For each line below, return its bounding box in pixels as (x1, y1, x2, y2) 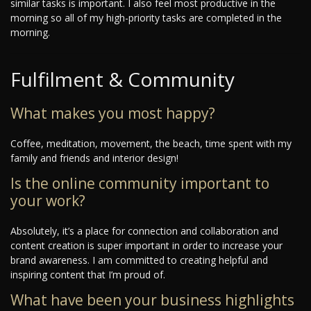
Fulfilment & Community (10, 66, 235, 93)
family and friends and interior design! (10, 151, 178, 165)
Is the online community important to (10, 174, 269, 194)
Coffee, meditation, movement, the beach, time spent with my (10, 137, 292, 151)
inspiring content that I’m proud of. (10, 268, 165, 282)
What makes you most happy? (10, 103, 215, 124)
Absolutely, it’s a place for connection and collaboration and (10, 224, 278, 238)
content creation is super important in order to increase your (10, 239, 283, 253)
